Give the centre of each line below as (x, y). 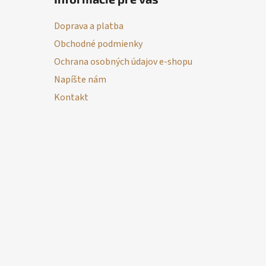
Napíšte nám (80, 79)
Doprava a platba (88, 26)
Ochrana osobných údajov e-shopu (123, 61)
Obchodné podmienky (98, 44)
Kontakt (71, 97)
